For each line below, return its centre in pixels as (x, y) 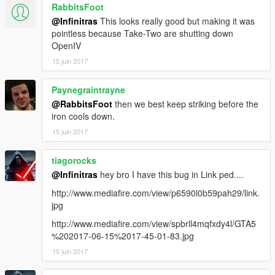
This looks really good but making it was (176, 21)
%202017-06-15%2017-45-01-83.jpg (123, 235)
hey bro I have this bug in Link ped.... (171, 174)
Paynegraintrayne (88, 89)
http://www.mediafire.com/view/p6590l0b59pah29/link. (156, 192)
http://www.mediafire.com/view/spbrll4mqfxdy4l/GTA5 (154, 223)
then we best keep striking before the (185, 103)
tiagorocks (74, 160)
